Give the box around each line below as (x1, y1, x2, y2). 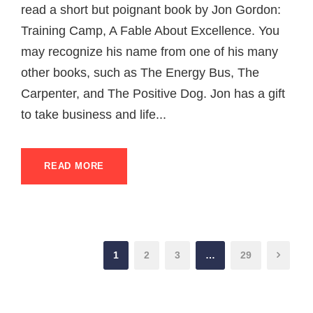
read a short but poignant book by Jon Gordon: (21, 2, 281, 17)
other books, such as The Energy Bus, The (21, 65, 259, 80)
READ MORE (44, 160, 105, 171)
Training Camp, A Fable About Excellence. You (21, 23, 279, 38)
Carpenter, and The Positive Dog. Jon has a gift (21, 86, 285, 101)
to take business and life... (21, 107, 166, 122)
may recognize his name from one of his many (21, 44, 278, 59)
